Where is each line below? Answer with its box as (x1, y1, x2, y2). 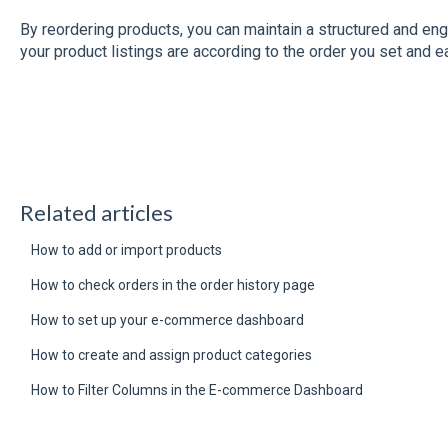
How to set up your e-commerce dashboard (30, 312, 304, 329)
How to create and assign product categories (30, 347, 312, 364)
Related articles (19, 199, 173, 227)
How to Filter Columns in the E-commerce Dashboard (30, 382, 363, 399)
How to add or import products (30, 242, 222, 259)
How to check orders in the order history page (30, 277, 315, 294)
